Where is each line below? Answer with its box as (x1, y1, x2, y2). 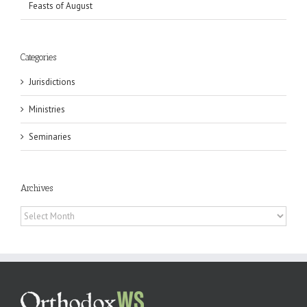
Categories (21, 51, 56, 62)
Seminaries (29, 131, 71, 143)
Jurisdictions (29, 76, 75, 88)
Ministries (29, 103, 65, 116)
